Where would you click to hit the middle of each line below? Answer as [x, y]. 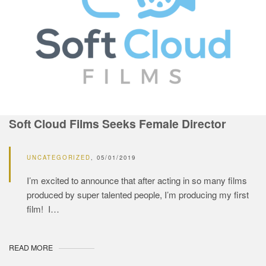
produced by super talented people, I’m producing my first [138, 194]
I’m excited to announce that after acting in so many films [137, 180]
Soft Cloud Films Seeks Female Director [118, 123]
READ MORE [31, 247]
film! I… [43, 208]
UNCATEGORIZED [59, 157]
